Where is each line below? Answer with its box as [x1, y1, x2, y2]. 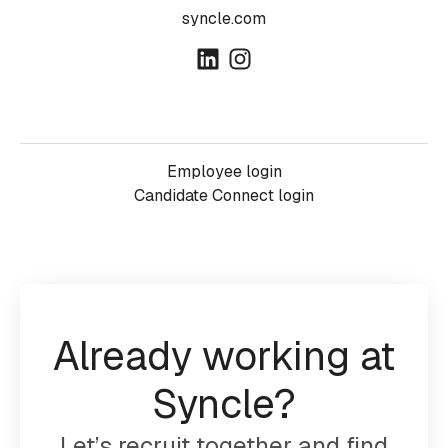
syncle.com [182, 8, 266, 29]
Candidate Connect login [134, 185, 314, 207]
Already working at [53, 330, 395, 383]
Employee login [166, 161, 282, 183]
